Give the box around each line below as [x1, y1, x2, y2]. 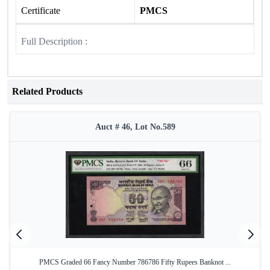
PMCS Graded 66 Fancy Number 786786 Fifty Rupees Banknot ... [39, 258, 231, 266]
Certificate [21, 5, 60, 16]
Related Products [12, 86, 83, 96]
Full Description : [21, 36, 87, 46]
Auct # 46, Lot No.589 [95, 122, 175, 131]
